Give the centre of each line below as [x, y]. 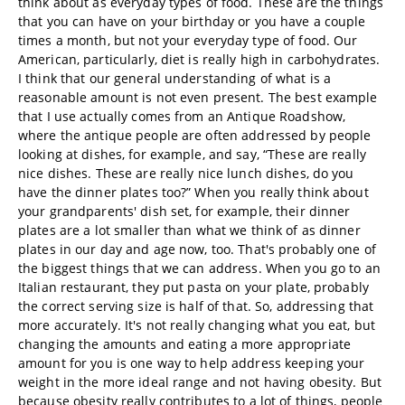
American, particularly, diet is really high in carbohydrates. [199, 59]
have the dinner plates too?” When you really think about [193, 192]
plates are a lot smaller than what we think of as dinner [189, 230]
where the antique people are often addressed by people [195, 135]
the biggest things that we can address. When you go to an [199, 268]
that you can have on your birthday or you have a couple [192, 21]
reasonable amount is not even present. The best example [198, 97]
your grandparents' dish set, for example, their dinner [184, 211]
